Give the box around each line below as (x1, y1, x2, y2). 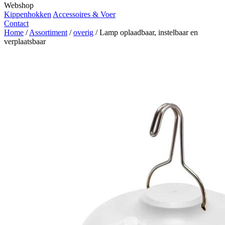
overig (73, 28, 93, 37)
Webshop (4, 1, 34, 10)
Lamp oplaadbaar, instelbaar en (99, 28, 198, 37)
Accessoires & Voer (53, 10, 116, 19)
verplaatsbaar (4, 37, 46, 46)
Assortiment (29, 28, 67, 37)
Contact (4, 19, 29, 28)
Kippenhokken (4, 10, 51, 19)
